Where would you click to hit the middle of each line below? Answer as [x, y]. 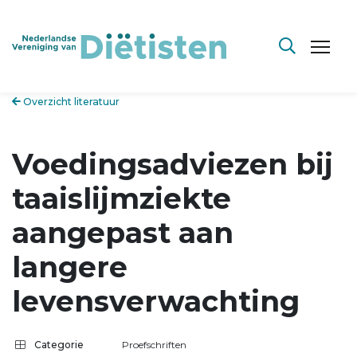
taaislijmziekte [122, 198]
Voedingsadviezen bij [173, 164]
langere [70, 267]
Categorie [59, 344]
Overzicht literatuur [70, 102]
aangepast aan [123, 232]
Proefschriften [154, 344]
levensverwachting [156, 301]
